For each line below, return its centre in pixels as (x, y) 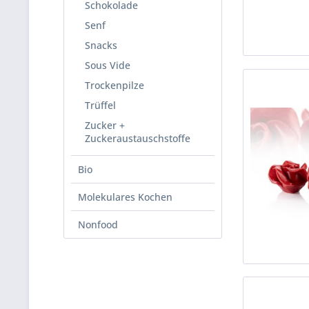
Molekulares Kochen (125, 197)
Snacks (101, 45)
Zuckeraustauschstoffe (138, 138)
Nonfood (98, 225)
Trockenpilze (114, 85)
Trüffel (100, 105)
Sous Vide (108, 65)
